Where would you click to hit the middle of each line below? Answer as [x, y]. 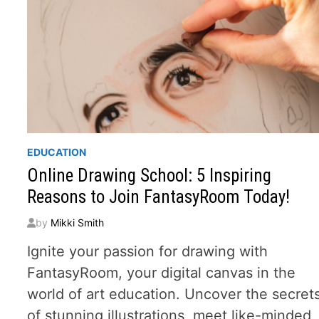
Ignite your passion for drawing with [148, 252]
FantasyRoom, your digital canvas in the [162, 273]
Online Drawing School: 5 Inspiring [150, 176]
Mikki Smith [78, 223]
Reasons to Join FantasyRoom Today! [159, 197]
